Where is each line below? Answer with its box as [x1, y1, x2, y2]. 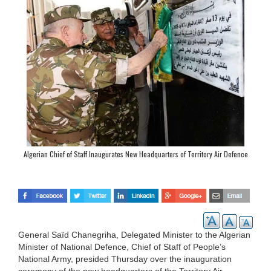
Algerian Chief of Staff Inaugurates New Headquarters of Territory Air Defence [23, 149, 248, 159]
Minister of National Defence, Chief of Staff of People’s [18, 241, 226, 252]
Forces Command [110, 163, 161, 173]
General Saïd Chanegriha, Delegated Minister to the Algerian [18, 229, 250, 240]
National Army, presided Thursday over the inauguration [18, 253, 232, 264]
